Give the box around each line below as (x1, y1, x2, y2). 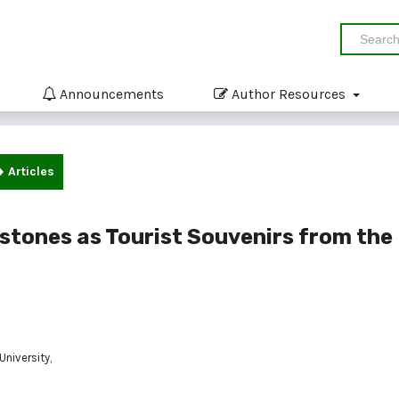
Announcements (56, 85, 164, 102)
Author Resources (228, 85, 349, 102)
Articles (8, 163, 54, 179)
